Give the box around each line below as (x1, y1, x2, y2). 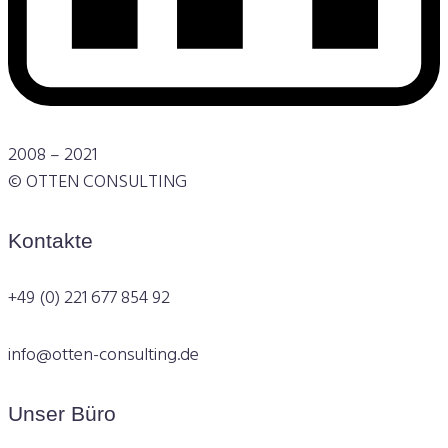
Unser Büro (8, 402, 116, 426)
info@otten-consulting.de (8, 341, 199, 371)
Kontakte (8, 229, 93, 253)
